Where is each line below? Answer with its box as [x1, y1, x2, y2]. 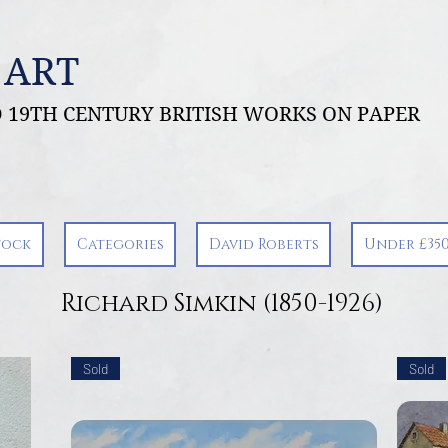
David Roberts [208, 235, 319, 255]
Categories [76, 235, 164, 255]
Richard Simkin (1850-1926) [61, 288, 383, 321]
